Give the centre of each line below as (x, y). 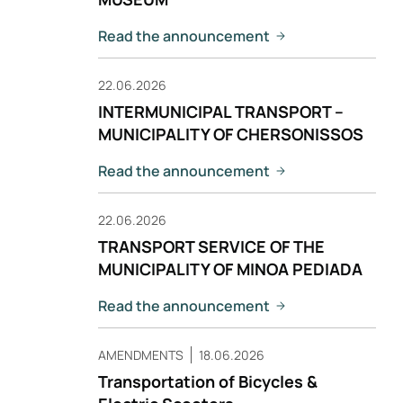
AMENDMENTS (141, 355)
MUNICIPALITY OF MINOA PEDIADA (230, 269)
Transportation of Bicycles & (208, 381)
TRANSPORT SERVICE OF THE (211, 246)
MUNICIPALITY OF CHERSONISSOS (231, 134)
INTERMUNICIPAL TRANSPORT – (221, 112)
